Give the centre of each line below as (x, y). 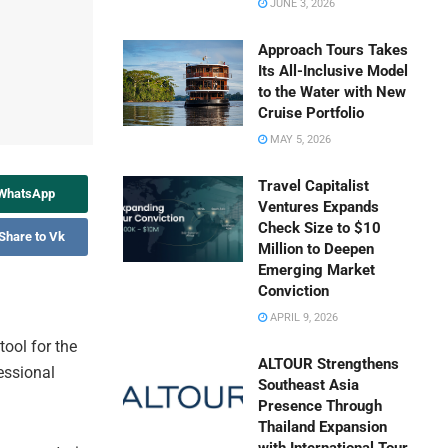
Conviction (294, 291)
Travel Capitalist (314, 186)
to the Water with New (332, 92)
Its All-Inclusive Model (333, 71)
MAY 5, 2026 (299, 140)
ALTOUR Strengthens (329, 364)
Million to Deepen (316, 249)
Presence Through (320, 406)
